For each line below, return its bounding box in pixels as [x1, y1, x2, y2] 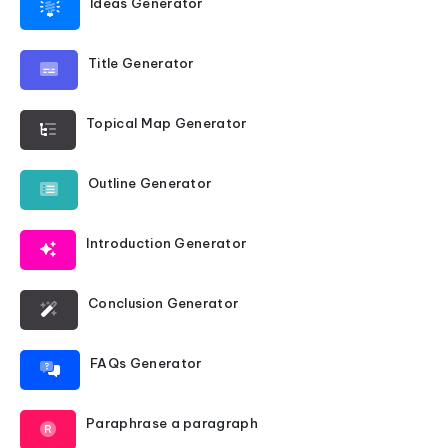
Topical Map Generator [86, 115, 247, 131]
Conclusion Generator [88, 295, 239, 311]
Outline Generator [88, 175, 212, 191]
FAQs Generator [90, 355, 202, 371]
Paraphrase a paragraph [86, 415, 259, 431]
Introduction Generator [86, 235, 247, 251]
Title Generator [88, 55, 194, 71]
